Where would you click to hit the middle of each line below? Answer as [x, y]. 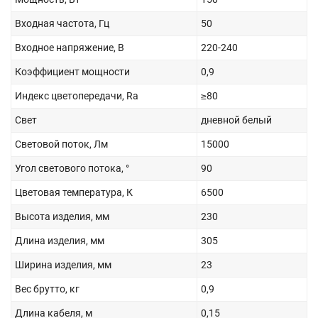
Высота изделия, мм [62, 216]
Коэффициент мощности [72, 71]
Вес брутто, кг [47, 289]
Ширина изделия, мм [63, 264]
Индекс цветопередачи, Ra [77, 95]
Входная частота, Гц [62, 23]
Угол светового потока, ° [72, 168]
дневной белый [236, 120]
